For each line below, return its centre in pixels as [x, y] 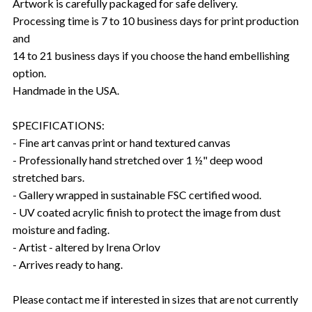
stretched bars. [48, 177]
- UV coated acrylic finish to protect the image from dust [147, 212]
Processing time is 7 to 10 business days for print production [156, 20]
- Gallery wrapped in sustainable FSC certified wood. [137, 194]
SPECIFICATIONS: [58, 125]
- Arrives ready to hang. [68, 264]
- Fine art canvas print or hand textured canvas [122, 142]
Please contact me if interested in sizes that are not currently [155, 299]
